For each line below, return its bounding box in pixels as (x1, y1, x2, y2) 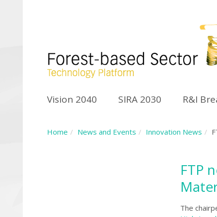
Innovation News (146, 127, 202, 137)
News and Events (77, 127, 136, 137)
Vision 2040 (47, 93, 97, 106)
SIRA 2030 (118, 93, 161, 106)
